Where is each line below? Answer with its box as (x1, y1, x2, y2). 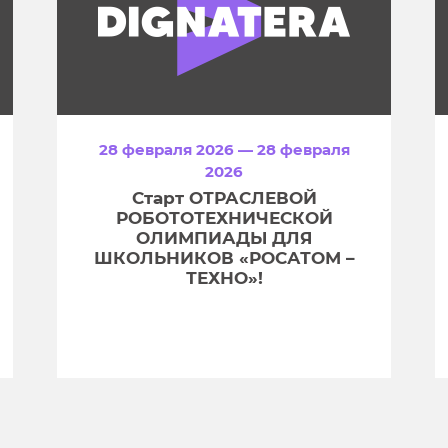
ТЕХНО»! (185, 268, 263, 289)
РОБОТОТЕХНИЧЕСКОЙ (115, 208, 333, 229)
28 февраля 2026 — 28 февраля (98, 140, 350, 160)
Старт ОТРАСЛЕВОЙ (131, 188, 317, 209)
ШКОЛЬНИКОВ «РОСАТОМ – (93, 248, 355, 269)
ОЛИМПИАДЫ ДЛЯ (136, 228, 312, 249)
